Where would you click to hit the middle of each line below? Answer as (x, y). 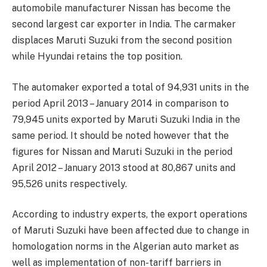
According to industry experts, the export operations (130, 215)
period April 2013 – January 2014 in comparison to (120, 103)
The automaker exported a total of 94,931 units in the (131, 87)
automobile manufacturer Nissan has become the (121, 8)
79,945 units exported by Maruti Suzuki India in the (126, 119)
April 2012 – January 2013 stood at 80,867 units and (124, 167)
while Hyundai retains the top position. (97, 56)
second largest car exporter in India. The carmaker (124, 24)
